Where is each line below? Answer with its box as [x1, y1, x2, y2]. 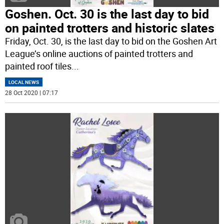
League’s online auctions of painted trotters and [5, 47, 193, 59]
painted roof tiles [5, 59, 72, 72]
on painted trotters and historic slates [5, 19, 215, 36]
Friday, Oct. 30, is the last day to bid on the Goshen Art [5, 34, 217, 47]
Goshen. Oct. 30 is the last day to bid [5, 5, 209, 22]
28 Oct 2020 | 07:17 [5, 88, 58, 96]
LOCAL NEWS [8, 78, 39, 85]
